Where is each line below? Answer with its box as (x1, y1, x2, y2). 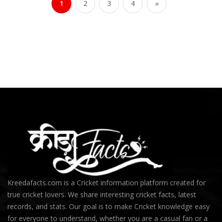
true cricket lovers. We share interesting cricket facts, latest (7, 189, 196, 199)
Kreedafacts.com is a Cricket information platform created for (7, 177, 206, 187)
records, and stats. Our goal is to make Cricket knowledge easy (7, 201, 210, 211)
